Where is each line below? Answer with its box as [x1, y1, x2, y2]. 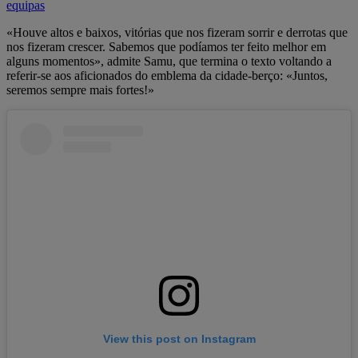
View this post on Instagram [102, 332, 256, 346]
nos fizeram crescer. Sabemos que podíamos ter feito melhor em [6, 39, 326, 54]
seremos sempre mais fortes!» [6, 82, 154, 97]
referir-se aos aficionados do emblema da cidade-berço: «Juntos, [6, 68, 328, 82]
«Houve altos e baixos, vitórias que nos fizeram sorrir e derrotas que [6, 25, 348, 39]
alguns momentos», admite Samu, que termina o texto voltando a [6, 54, 332, 68]
